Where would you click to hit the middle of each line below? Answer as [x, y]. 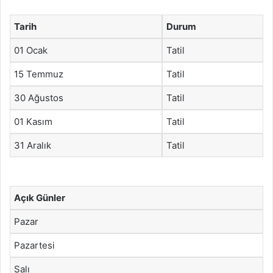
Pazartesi [34, 245]
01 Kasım [33, 121]
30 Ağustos [39, 97]
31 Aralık [33, 145]
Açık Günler [40, 198]
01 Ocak [31, 50]
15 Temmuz [39, 74]
